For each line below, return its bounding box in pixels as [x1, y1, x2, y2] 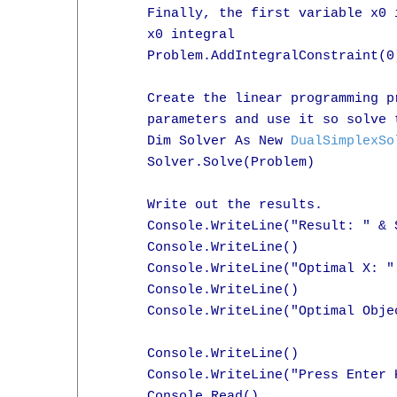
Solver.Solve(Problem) [99, 155, 315, 170]
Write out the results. [99, 198, 323, 213]
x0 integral [99, 27, 235, 43]
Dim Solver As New [99, 134, 291, 149]
